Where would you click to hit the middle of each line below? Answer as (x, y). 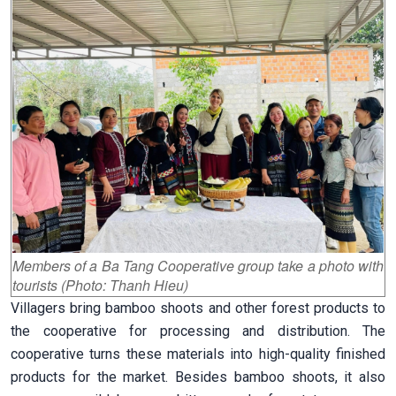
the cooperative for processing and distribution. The (198, 331)
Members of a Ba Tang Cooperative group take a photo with (198, 265)
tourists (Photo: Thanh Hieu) (100, 285)
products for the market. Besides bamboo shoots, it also (198, 377)
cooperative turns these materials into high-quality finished (198, 354)
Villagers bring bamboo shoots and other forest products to (198, 308)
